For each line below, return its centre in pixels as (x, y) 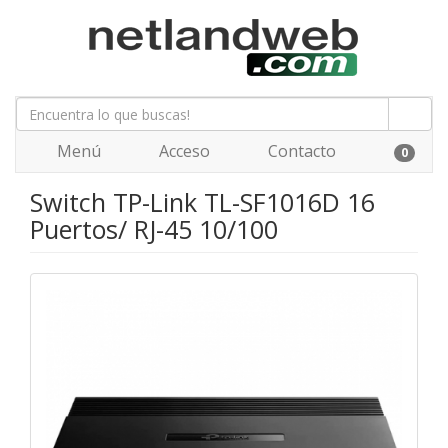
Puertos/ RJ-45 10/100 (154, 229)
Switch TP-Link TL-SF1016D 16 (202, 202)
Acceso (182, 151)
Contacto (300, 151)
